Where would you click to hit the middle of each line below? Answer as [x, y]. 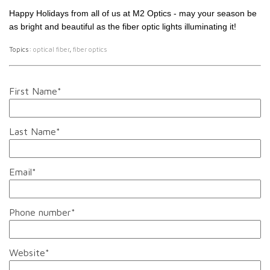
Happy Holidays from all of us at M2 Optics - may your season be [133, 13]
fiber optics [90, 49]
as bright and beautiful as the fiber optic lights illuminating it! [123, 26]
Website [27, 252]
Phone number [40, 212]
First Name [33, 91]
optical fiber [51, 49]
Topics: [21, 49]
